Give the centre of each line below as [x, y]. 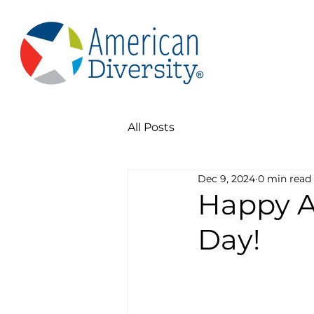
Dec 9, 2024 [226, 178]
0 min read [285, 178]
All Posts [151, 127]
